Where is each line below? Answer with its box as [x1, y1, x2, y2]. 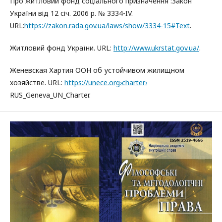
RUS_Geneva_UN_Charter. [10, 90, 91, 100]
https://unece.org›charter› [64, 77, 147, 87]
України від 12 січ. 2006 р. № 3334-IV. [10, 8, 133, 18]
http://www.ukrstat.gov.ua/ [113, 43, 199, 53]
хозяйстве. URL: [10, 77, 64, 87]
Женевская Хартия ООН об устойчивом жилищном [10, 65, 184, 75]
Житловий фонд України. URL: [10, 43, 113, 53]
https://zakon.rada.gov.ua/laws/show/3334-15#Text [24, 20, 190, 30]
